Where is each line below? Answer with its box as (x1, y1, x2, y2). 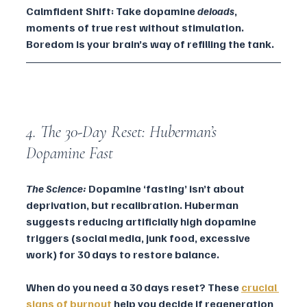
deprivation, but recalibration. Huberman (26, 198, 241, 212)
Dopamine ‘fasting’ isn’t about (86, 182, 247, 196)
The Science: (26, 182, 86, 196)
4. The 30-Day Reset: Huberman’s (26, 122, 221, 143)
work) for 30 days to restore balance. (26, 247, 219, 262)
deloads (197, 4, 234, 19)
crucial (241, 280, 279, 295)
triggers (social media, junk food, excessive (26, 231, 252, 245)
